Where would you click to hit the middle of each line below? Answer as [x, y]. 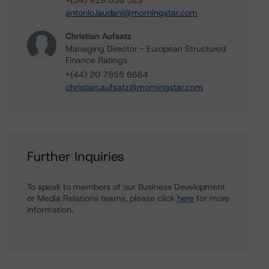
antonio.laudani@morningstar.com [132, 13]
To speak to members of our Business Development [126, 187]
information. [50, 210]
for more [212, 198]
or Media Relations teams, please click [102, 198]
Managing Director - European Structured [146, 49]
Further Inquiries [76, 156]
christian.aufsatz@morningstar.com [134, 87]
